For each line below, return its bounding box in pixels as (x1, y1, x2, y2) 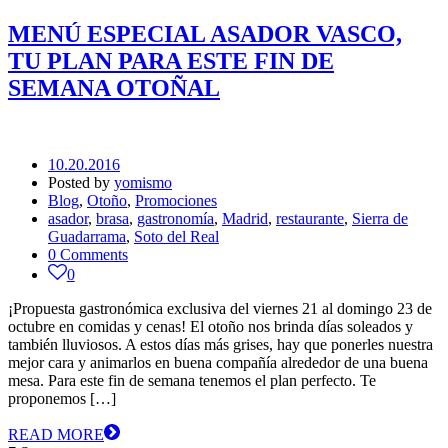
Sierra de (352, 209, 408, 227)
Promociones (135, 191, 217, 209)
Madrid (222, 209, 268, 227)
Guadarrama (48, 227, 126, 245)
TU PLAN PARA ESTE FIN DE (8, 47, 334, 74)
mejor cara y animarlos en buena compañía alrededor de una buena (8, 353, 428, 371)
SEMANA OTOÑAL (8, 74, 220, 101)
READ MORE (8, 425, 104, 443)
